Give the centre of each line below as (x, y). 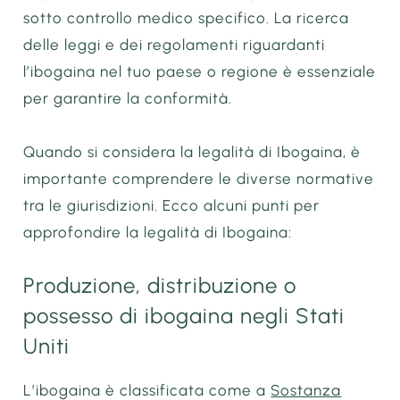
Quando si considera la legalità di (150, 151)
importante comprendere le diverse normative (199, 178)
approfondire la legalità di (123, 232)
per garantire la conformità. (128, 98)
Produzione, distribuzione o (160, 286)
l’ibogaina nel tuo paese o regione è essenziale (200, 71)
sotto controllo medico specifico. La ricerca (187, 17)
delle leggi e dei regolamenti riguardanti (175, 44)
